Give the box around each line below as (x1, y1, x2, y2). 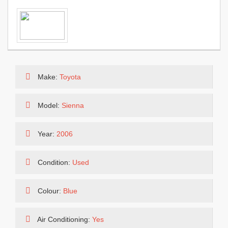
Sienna (62, 101, 84, 109)
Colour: (36, 187, 63, 195)
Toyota (60, 73, 81, 81)
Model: (36, 101, 62, 109)
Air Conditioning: (36, 215, 92, 223)
